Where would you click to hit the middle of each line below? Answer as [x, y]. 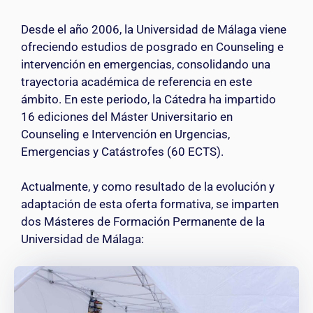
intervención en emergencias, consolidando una [146, 64]
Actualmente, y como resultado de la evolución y [148, 187]
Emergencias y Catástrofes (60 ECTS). [122, 151]
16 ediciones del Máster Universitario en [127, 116]
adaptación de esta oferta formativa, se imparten [150, 204]
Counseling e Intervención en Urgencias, [125, 134]
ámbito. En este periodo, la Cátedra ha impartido [148, 99]
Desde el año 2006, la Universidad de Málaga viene [154, 29]
